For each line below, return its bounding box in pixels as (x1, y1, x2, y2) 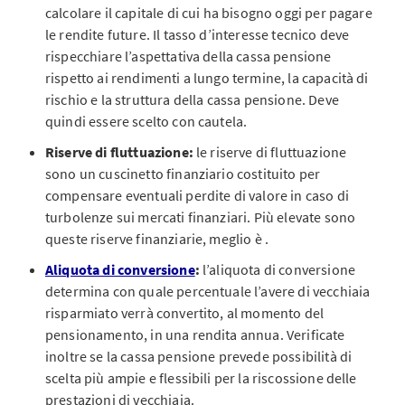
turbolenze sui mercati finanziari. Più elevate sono (45, 208, 356, 226)
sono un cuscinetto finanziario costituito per (45, 165, 321, 183)
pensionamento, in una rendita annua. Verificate (45, 325, 345, 344)
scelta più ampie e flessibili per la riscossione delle (45, 369, 357, 387)
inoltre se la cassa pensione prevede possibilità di (45, 347, 353, 365)
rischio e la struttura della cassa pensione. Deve (45, 90, 339, 108)
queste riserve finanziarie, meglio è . (45, 230, 269, 248)
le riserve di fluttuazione (196, 143, 347, 161)
